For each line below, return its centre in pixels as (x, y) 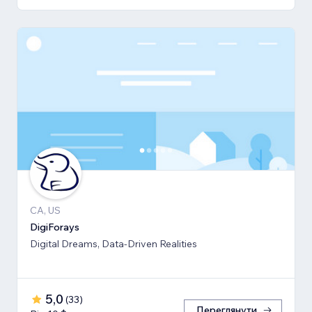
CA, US (45, 211)
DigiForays (55, 227)
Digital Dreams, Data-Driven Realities (114, 244)
